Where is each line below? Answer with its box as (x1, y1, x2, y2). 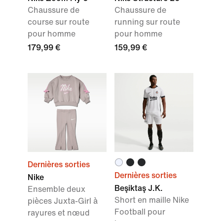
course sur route (28, 18, 89, 26)
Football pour (114, 208, 165, 216)
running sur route (114, 18, 180, 26)
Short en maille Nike (114, 196, 189, 204)
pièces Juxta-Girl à (28, 197, 98, 205)
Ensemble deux (28, 185, 85, 193)
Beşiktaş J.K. (114, 184, 163, 192)
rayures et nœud (28, 209, 90, 217)
